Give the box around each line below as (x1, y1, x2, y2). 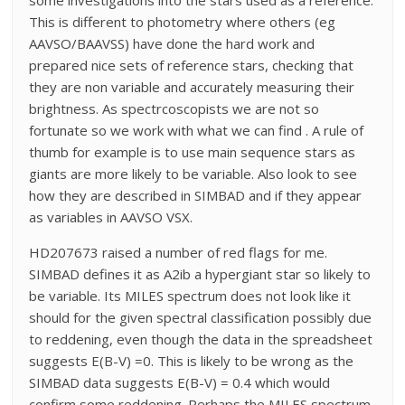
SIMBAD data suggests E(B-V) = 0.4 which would (29, 372, 331, 391)
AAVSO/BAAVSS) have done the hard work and (29, 33, 316, 52)
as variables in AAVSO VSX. (29, 207, 193, 226)
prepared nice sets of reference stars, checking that (29, 55, 354, 74)
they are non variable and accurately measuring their (29, 77, 355, 96)
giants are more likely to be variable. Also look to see (29, 164, 358, 183)
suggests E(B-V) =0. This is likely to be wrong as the (29, 351, 354, 370)
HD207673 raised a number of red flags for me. (29, 242, 328, 261)
